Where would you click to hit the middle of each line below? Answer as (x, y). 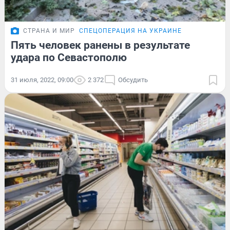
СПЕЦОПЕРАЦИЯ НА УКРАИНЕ (130, 31)
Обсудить (133, 80)
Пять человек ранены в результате (100, 45)
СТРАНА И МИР (49, 31)
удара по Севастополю (69, 57)
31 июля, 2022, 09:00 (42, 80)
